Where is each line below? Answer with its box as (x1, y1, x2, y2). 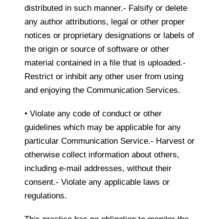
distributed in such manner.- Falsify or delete (24, 3, 187, 13)
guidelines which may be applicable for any (24, 123, 181, 132)
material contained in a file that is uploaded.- (24, 58, 186, 68)
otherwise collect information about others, (24, 150, 179, 160)
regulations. (24, 191, 67, 201)
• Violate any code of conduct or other (24, 109, 162, 119)
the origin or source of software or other (24, 44, 169, 54)
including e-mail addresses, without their (24, 164, 172, 174)
